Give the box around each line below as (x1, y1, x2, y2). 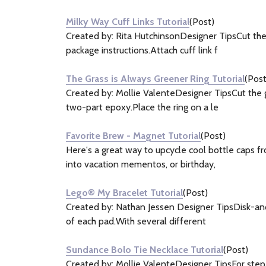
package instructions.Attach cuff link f (66, 45, 218, 56)
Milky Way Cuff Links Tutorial (66, 16, 189, 27)
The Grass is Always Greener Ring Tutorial (66, 73, 245, 84)
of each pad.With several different (66, 216, 206, 227)
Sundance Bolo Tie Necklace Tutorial (66, 244, 223, 255)
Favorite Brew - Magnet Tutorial (66, 130, 201, 141)
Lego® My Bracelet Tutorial (66, 187, 183, 198)
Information (52, 17, 125, 34)
